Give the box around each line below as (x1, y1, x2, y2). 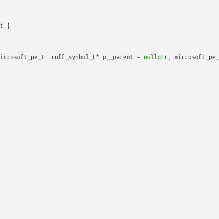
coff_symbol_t (51, 53, 96, 61)
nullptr (143, 53, 168, 61)
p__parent (102, 53, 133, 61)
